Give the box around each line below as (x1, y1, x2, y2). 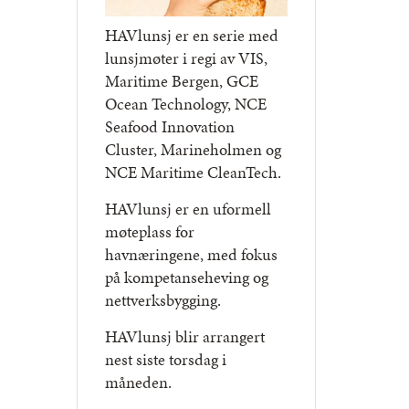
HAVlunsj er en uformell (104, 197, 271, 221)
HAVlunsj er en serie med (104, 24, 278, 47)
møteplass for (104, 220, 194, 244)
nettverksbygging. (104, 288, 221, 312)
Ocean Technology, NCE (104, 92, 267, 116)
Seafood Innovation (104, 115, 235, 139)
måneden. (104, 371, 172, 394)
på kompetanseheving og (104, 266, 268, 289)
